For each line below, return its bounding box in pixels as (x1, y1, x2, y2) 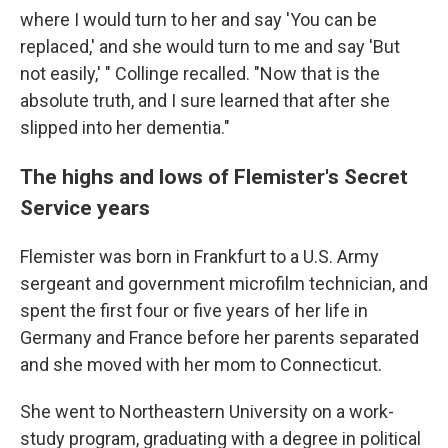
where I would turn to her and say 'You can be (20, 8, 377, 30)
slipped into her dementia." (20, 116, 230, 138)
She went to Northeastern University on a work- (20, 400, 394, 422)
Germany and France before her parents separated (20, 326, 419, 348)
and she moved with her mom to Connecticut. (20, 353, 382, 375)
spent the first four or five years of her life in (20, 299, 368, 321)
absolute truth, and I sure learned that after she (20, 89, 390, 111)
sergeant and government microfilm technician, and (20, 272, 428, 294)
